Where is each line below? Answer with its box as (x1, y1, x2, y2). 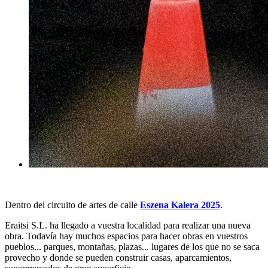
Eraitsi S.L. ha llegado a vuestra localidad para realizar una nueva (5, 220, 251, 230)
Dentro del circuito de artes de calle (5, 199, 140, 210)
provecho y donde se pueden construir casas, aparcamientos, (5, 252, 232, 263)
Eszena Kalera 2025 (140, 199, 220, 210)
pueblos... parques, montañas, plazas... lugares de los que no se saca (5, 241, 260, 252)
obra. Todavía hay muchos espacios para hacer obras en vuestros (5, 230, 248, 241)
